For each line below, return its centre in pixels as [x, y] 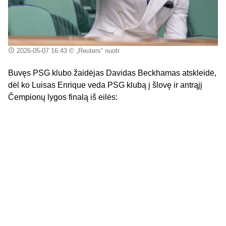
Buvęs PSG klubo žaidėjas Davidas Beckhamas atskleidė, [112, 73]
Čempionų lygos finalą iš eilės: [63, 97]
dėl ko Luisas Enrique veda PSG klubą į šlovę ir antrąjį [105, 85]
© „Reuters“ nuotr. [94, 51]
